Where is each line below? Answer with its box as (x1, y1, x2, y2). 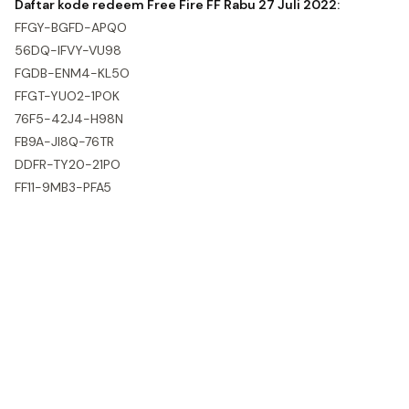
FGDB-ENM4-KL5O (15, 65, 130, 81)
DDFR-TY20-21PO (15, 156, 121, 173)
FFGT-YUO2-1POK (15, 88, 120, 104)
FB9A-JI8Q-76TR (15, 133, 114, 150)
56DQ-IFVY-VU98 (15, 42, 121, 58)
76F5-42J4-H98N (15, 110, 123, 127)
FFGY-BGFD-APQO (15, 19, 127, 36)
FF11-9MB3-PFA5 (15, 179, 111, 195)
